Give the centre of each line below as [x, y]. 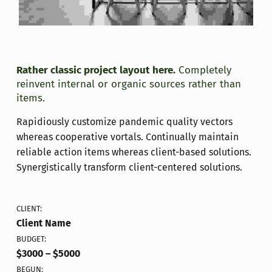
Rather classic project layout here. [96, 70]
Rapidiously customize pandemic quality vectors [124, 122]
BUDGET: [31, 239]
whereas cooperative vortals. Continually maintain [127, 137]
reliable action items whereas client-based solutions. [134, 152]
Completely [203, 70]
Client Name [43, 223]
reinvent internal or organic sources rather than [128, 84]
